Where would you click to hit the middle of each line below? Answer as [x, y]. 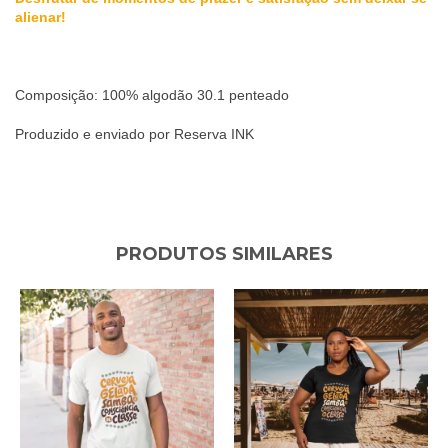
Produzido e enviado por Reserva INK [134, 133]
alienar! [40, 16]
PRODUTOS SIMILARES [224, 253]
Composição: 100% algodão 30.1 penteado [152, 94]
